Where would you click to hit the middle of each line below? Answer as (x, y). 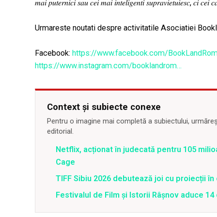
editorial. (60, 132)
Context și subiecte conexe (104, 107)
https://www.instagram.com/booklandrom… (108, 66)
